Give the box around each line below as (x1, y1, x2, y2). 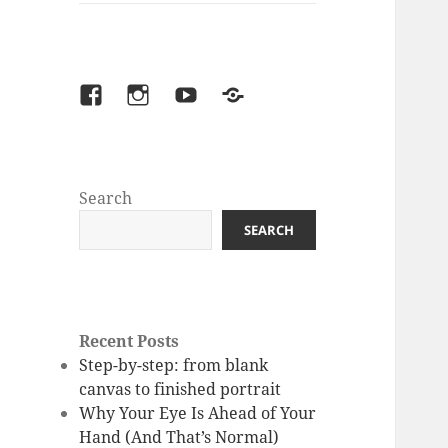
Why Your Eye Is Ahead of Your (79, 402, 317, 425)
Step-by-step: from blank (79, 354, 269, 377)
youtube (172, 84, 248, 111)
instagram (125, 84, 219, 111)
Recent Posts (79, 330, 180, 353)
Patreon (220, 84, 292, 111)
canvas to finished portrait (79, 378, 282, 401)
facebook (78, 84, 161, 111)
